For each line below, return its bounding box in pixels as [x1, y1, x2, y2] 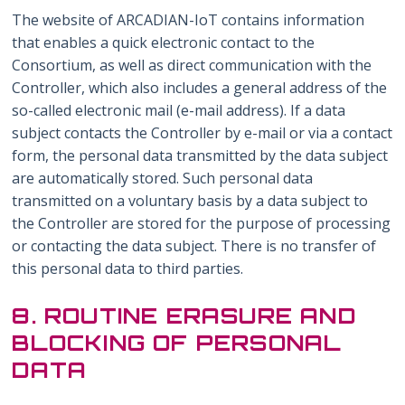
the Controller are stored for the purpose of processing [12, 212, 391, 233]
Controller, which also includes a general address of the [12, 77, 388, 98]
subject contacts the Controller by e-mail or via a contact [12, 122, 393, 143]
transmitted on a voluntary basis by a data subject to [12, 190, 369, 211]
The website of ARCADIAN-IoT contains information [12, 9, 365, 30]
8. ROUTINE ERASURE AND [12, 301, 356, 329]
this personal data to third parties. [12, 258, 244, 278]
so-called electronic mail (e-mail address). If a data [12, 99, 346, 120]
